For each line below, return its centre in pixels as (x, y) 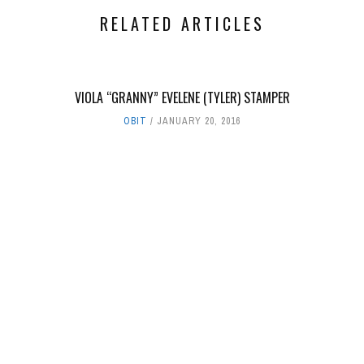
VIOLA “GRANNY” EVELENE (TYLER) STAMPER (182, 98)
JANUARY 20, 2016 (199, 121)
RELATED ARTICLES (182, 24)
